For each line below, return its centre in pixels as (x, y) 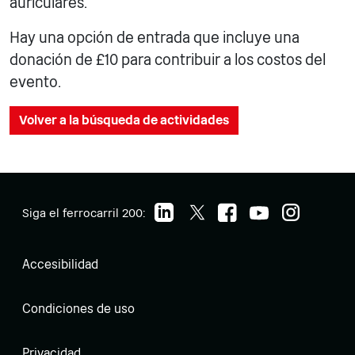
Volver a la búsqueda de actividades (124, 120)
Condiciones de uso (78, 308)
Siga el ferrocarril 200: (85, 212)
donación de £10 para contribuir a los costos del (168, 59)
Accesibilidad (60, 264)
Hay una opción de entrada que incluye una (155, 37)
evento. (35, 82)
